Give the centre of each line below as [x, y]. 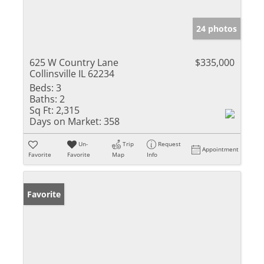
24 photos [217, 28]
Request [170, 143]
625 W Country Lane [74, 62]
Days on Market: [65, 121]
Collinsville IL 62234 [72, 73]
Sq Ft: [42, 110]
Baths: [43, 99]
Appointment [221, 149]
